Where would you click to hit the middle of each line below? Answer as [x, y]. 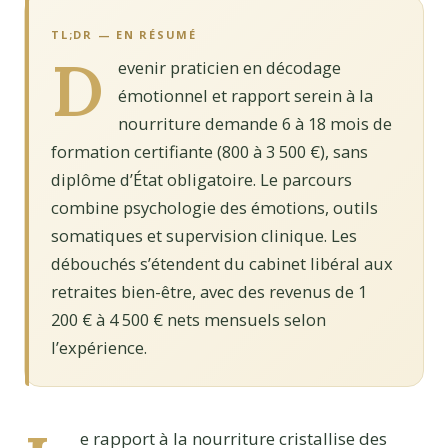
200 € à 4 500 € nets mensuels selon [188, 319]
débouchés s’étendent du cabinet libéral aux [222, 263]
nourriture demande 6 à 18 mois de [255, 123]
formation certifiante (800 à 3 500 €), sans [209, 151]
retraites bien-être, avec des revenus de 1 [209, 291]
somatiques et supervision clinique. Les [204, 235]
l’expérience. [99, 347]
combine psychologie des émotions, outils [214, 207]
